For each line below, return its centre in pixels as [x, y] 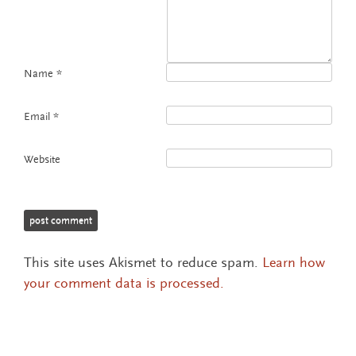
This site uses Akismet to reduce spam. [143, 263]
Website [42, 160]
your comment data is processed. [124, 284]
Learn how [294, 263]
